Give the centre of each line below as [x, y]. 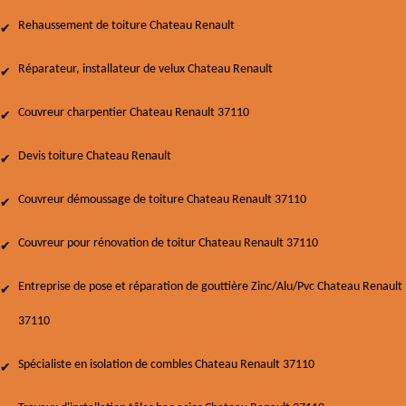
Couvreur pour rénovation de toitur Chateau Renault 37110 [168, 243]
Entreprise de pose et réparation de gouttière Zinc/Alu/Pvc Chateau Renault [210, 287]
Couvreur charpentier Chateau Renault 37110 [134, 113]
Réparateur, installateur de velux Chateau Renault [145, 69]
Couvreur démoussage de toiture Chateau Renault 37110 [162, 200]
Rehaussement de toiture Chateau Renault [126, 26]
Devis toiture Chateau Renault [95, 156]
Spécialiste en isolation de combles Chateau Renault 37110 [166, 365]
